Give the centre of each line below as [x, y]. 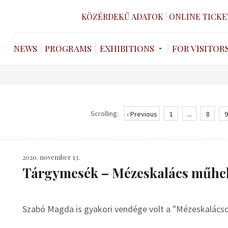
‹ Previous [142, 114]
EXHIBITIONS [127, 48]
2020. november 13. [51, 157]
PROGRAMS [68, 48]
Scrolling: [105, 113]
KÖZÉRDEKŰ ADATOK [122, 16]
